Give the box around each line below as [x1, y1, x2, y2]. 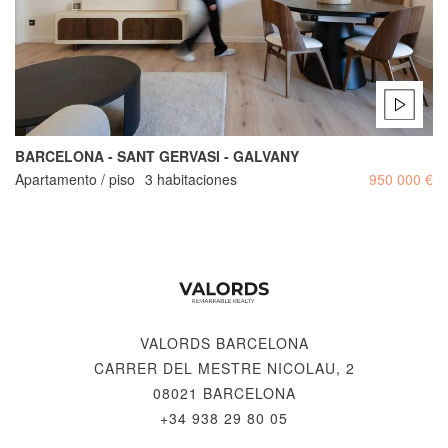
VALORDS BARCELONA [139, 332, 309, 353]
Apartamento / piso [15, 169, 135, 190]
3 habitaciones [145, 169, 237, 190]
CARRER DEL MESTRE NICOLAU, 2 [93, 357, 355, 378]
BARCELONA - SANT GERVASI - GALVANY [15, 146, 299, 167]
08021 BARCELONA [152, 382, 296, 403]
